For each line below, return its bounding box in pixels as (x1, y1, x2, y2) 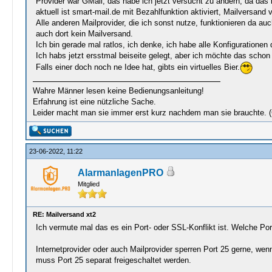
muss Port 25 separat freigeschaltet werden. (35, 256, 191, 265)
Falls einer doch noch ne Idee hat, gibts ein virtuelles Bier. (35, 62, 240, 72)
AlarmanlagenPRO (77, 168, 163, 178)
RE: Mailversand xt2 (32, 211, 96, 218)
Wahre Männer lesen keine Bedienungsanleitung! (32, 86, 204, 95)
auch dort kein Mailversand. (35, 29, 133, 38)
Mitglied (77, 180, 100, 188)
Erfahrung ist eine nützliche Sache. (32, 97, 156, 106)
